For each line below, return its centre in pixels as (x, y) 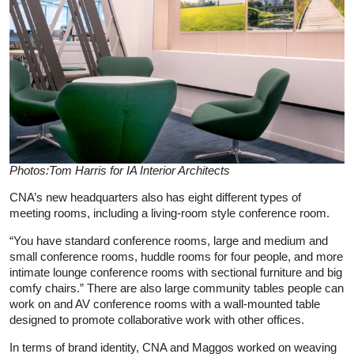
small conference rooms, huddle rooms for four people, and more (176, 256)
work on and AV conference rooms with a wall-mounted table (165, 303)
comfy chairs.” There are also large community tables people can (177, 288)
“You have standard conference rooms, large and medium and (169, 240)
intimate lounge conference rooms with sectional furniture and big (176, 272)
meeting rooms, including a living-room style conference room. (169, 213)
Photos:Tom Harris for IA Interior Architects (120, 170)
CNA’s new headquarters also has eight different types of (155, 197)
